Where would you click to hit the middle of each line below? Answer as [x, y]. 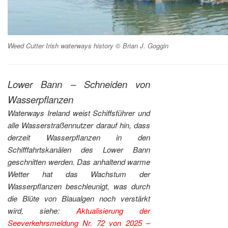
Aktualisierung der [113, 210]
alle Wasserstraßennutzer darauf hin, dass [79, 125]
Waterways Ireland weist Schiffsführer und [79, 112]
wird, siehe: [42, 210]
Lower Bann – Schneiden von [79, 84]
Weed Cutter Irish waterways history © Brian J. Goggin [88, 46]
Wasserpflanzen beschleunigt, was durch [79, 186]
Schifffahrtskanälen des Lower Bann [79, 149]
